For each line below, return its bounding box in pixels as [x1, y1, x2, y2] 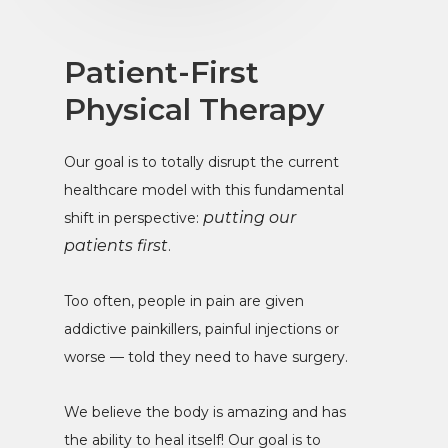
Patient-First [64, 54, 259, 92]
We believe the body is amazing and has [64, 403, 346, 422]
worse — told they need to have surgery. [64, 348, 352, 367]
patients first [64, 236, 168, 256]
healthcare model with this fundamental [64, 181, 344, 200]
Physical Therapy [64, 91, 324, 129]
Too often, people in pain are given [64, 292, 304, 311]
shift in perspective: [64, 209, 203, 228]
